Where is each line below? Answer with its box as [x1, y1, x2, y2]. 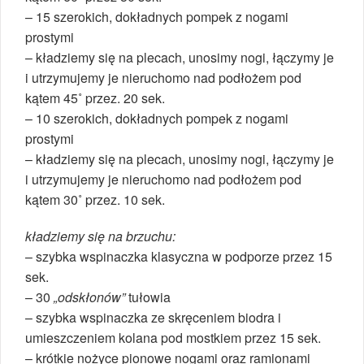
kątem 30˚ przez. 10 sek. [25, 189, 165, 209]
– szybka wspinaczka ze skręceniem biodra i [25, 307, 281, 327]
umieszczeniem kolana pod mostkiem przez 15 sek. [25, 327, 321, 347]
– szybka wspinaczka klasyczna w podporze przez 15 [25, 246, 332, 266]
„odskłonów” [54, 287, 128, 306]
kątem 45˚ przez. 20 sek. [25, 88, 165, 107]
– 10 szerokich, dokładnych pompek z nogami [25, 108, 288, 128]
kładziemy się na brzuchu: [25, 226, 175, 245]
